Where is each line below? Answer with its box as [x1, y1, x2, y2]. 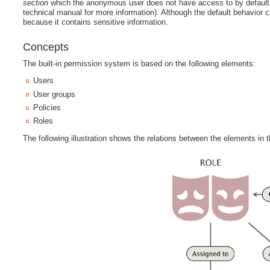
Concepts [23, 40, 69, 53]
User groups [33, 89, 76, 99]
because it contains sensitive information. [23, 17, 169, 27]
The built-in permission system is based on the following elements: [23, 58, 256, 68]
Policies [33, 103, 61, 113]
